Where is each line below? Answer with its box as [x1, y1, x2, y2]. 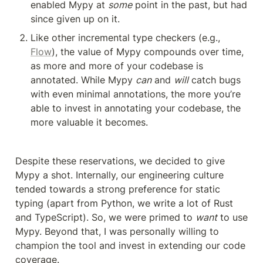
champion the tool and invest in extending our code [15, 239, 245, 251]
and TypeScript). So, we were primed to [15, 211, 195, 223]
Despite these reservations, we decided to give [15, 154, 225, 167]
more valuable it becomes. [31, 116, 148, 128]
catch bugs [188, 73, 241, 86]
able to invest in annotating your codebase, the [31, 102, 241, 114]
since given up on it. [31, 12, 120, 25]
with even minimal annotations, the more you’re [31, 87, 241, 100]
